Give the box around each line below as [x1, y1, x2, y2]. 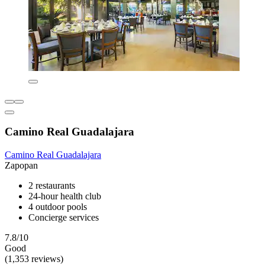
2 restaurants [28, 180, 75, 191]
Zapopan [5, 160, 38, 171]
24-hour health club [28, 191, 101, 202]
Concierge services [28, 212, 99, 223]
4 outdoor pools [28, 202, 87, 212]
